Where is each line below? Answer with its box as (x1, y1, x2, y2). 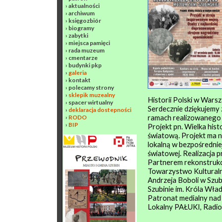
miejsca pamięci (68, 39, 110, 47)
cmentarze (68, 54, 98, 61)
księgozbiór (68, 17, 101, 24)
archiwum (68, 9, 95, 17)
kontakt (68, 76, 91, 84)
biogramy (68, 24, 94, 32)
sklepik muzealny (68, 91, 115, 99)
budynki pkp (68, 61, 102, 69)
